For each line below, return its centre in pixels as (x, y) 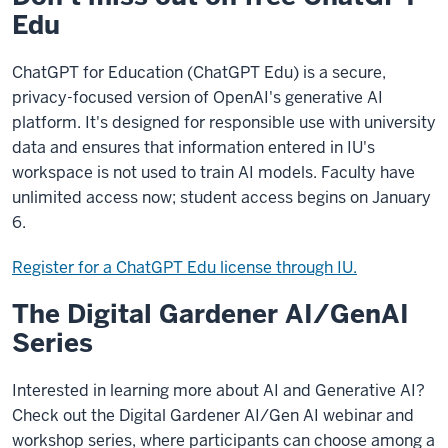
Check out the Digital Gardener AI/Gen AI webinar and (213, 415)
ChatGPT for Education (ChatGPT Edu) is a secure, (199, 72)
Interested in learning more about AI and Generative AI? (218, 390)
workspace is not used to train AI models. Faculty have (213, 172)
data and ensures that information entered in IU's (193, 147)
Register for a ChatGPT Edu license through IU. (184, 267)
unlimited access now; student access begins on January (221, 197)
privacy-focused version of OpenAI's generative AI (197, 97)
